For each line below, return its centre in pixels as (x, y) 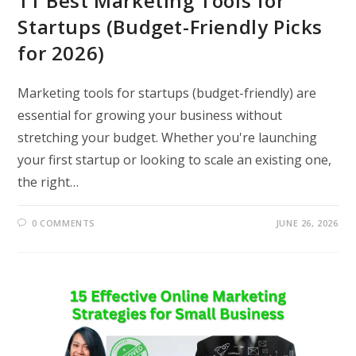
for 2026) (61, 52)
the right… (48, 182)
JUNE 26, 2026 (307, 222)
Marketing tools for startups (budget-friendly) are (167, 93)
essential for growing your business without (150, 115)
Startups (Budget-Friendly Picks (170, 26)
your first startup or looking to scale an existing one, (175, 159)
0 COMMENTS (64, 222)
